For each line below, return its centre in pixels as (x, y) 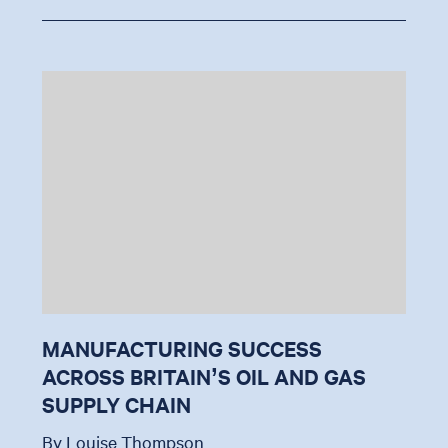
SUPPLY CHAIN (117, 404)
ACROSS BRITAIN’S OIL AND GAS (204, 376)
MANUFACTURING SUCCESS (182, 348)
